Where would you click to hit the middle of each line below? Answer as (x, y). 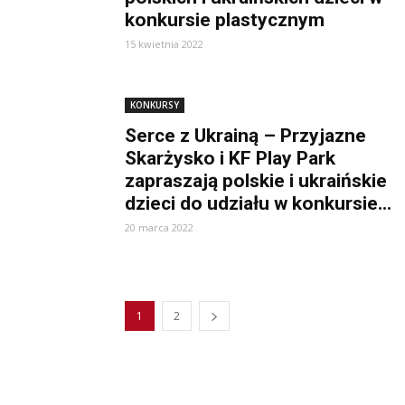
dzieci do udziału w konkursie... (258, 203)
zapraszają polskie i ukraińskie (256, 181)
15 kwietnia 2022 (164, 44)
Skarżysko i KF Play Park (230, 158)
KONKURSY (155, 105)
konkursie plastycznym (225, 20)
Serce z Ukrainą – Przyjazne (245, 136)
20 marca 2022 (159, 227)
